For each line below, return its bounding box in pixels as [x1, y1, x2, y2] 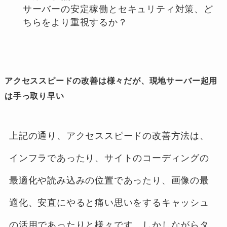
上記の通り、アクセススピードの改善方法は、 [9, 131, 209, 141]
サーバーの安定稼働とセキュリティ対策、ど [22, 4, 213, 14]
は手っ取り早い [4, 92, 64, 101]
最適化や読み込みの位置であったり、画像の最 [9, 175, 209, 186]
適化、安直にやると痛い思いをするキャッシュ [9, 198, 209, 208]
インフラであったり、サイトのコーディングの [9, 153, 209, 164]
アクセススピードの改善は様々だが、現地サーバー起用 [4, 77, 218, 86]
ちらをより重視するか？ [22, 17, 128, 27]
